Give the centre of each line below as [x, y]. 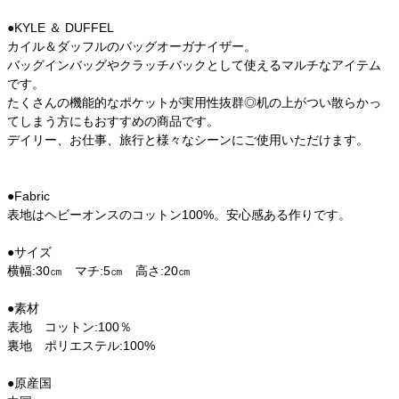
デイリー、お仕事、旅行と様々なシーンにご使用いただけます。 [188, 139]
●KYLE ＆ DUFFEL [61, 27]
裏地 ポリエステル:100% [81, 345]
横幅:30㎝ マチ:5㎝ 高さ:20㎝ [99, 270]
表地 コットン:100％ [69, 326]
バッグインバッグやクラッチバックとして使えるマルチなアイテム [194, 65]
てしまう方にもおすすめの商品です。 [113, 121]
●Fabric [28, 195]
